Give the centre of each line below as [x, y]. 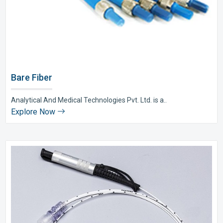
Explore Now [34, 112]
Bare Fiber [32, 78]
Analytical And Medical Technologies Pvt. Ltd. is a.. [89, 100]
